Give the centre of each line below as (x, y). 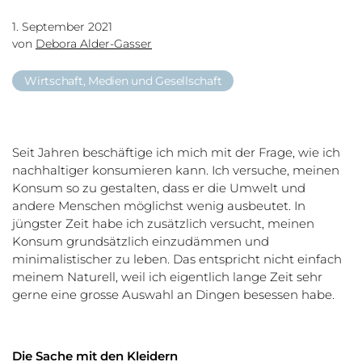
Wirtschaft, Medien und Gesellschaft (123, 81)
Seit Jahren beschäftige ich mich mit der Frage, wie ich (176, 152)
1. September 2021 (62, 27)
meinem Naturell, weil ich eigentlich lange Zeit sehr (167, 277)
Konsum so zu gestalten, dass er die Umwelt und (159, 188)
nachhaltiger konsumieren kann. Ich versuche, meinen (176, 170)
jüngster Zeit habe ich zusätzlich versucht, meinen (163, 223)
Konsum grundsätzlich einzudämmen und (141, 241)
